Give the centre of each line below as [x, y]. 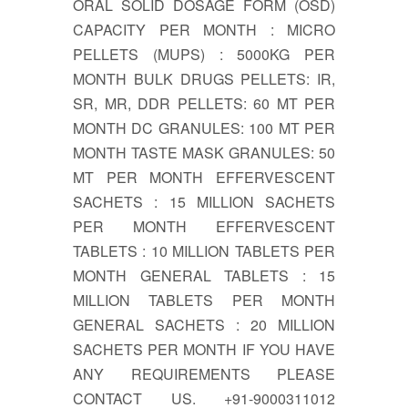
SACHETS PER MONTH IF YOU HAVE [204, 349]
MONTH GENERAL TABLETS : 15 [204, 275]
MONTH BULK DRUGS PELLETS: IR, [204, 78]
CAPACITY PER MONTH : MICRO [204, 29]
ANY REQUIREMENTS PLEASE [204, 373]
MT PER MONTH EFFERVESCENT [204, 177]
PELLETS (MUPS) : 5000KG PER [204, 54]
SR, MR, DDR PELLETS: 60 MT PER [204, 103]
